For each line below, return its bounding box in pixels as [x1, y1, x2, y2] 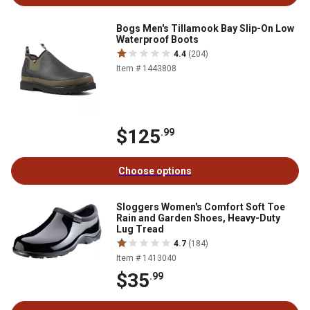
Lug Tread [116, 224, 164, 235]
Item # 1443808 [116, 64, 176, 74]
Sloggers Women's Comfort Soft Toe [116, 201, 285, 213]
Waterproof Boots [116, 34, 199, 46]
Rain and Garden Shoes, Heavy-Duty [116, 212, 280, 224]
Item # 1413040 [116, 253, 176, 264]
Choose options [118, 165, 192, 177]
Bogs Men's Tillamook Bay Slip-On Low [116, 23, 294, 35]
